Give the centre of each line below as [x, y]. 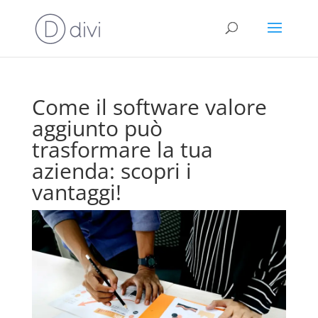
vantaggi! [76, 192]
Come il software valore [149, 107]
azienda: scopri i [111, 171]
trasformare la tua [122, 149]
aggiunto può [97, 128]
